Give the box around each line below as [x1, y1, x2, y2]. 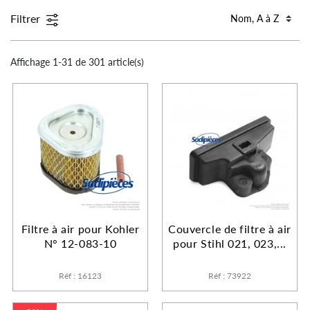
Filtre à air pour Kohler [21, 220, 140, 237]
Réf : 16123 [59, 269, 102, 282]
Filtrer [10, 10, 43, 26]
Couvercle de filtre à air [168, 220, 291, 237]
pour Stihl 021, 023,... [173, 235, 286, 251]
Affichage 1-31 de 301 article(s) [10, 54, 144, 69]
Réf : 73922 [208, 269, 251, 282]
